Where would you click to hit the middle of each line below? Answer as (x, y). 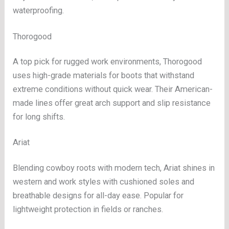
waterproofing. (39, 11)
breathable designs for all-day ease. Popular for (98, 196)
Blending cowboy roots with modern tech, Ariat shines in (114, 168)
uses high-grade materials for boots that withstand (104, 76)
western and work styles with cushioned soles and (104, 182)
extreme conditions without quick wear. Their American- (113, 89)
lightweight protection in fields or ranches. (88, 210)
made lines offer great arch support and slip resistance (112, 103)
